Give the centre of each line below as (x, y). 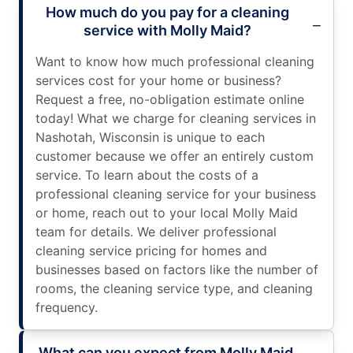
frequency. (67, 307)
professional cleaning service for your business (176, 193)
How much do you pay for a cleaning (167, 12)
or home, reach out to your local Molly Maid (167, 212)
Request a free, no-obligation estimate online (170, 99)
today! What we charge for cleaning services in (176, 118)
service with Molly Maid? (167, 30)
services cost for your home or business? (158, 80)
